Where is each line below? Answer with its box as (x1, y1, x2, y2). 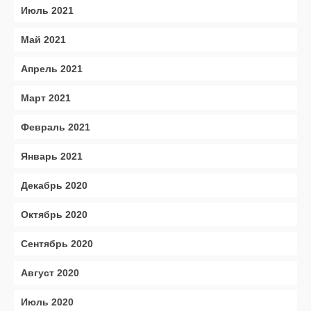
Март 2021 (21, 92, 71, 103)
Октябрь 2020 (21, 209, 87, 220)
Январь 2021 (21, 151, 83, 162)
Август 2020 (21, 267, 79, 278)
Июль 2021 (21, 5, 74, 16)
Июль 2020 (21, 296, 74, 308)
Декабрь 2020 (21, 180, 87, 191)
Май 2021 (21, 34, 66, 45)
